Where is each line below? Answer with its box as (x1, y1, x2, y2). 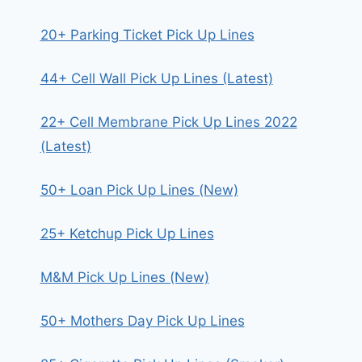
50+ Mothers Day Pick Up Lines (40, 313, 245, 329)
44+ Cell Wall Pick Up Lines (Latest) (40, 70, 273, 86)
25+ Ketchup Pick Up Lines (40, 225, 214, 242)
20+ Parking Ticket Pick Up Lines (40, 27, 255, 43)
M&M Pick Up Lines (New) (40, 269, 209, 285)
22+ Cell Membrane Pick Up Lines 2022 (40, 114, 297, 130)
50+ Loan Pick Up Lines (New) (40, 182, 238, 198)
